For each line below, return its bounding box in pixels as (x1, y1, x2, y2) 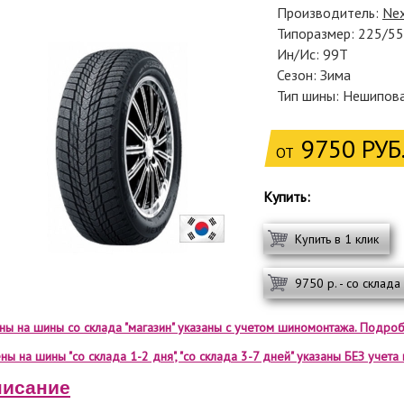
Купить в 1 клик (295, 231, 379, 247)
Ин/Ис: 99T (277, 45, 348, 63)
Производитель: (277, 4, 382, 22)
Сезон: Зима (277, 66, 351, 84)
